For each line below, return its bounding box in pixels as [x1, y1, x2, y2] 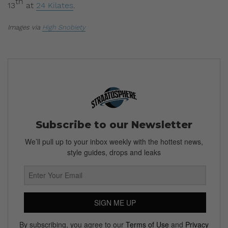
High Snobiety [42, 23, 85, 31]
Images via [8, 23, 42, 31]
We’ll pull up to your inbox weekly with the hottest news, [25, 136, 203, 147]
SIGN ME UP [94, 197, 136, 208]
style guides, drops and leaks [67, 147, 161, 157]
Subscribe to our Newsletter [36, 118, 192, 131]
